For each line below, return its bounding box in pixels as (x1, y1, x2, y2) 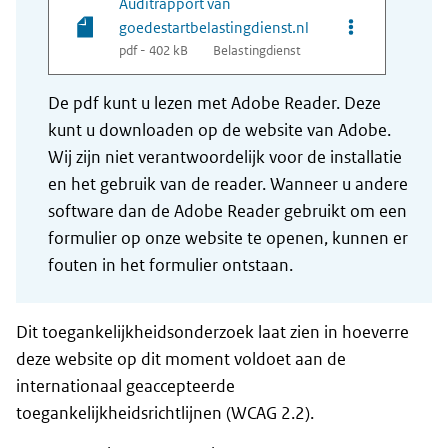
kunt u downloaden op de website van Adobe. (48, 119, 391, 142)
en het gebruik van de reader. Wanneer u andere (48, 173, 408, 196)
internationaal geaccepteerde (16, 375, 235, 398)
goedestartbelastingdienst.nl (119, 18, 309, 38)
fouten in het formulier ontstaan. (48, 254, 293, 277)
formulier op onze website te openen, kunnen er (48, 227, 408, 250)
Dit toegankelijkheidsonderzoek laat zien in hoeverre (16, 321, 409, 344)
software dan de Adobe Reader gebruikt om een (48, 200, 407, 223)
